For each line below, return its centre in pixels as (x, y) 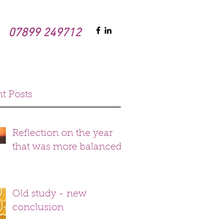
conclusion (38, 208)
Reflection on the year (62, 133)
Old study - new (49, 194)
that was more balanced (67, 147)
